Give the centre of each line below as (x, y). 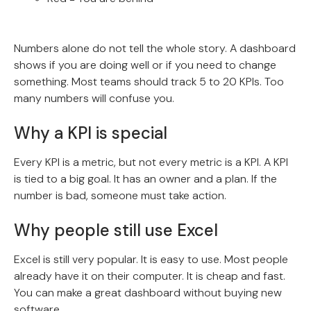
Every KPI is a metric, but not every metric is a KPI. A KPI (151, 162)
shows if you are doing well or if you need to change (145, 65)
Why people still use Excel (116, 230)
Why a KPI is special (91, 133)
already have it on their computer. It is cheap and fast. (150, 276)
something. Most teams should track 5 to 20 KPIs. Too (149, 82)
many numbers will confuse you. (94, 99)
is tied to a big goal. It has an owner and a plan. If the (145, 179)
